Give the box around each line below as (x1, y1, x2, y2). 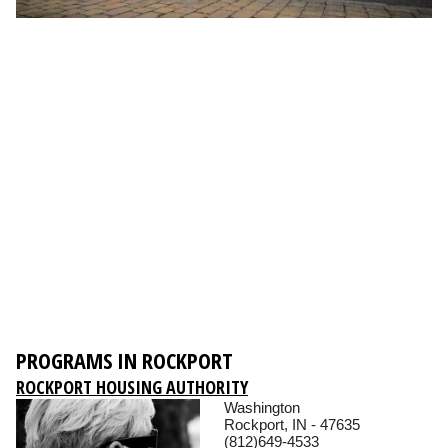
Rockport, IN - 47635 (224, 416, 360, 434)
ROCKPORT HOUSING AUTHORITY (16, 375, 248, 400)
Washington (224, 399, 300, 417)
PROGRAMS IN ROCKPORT (16, 345, 233, 376)
